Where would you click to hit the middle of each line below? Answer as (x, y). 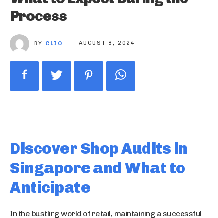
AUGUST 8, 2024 (107, 43)
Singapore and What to (98, 168)
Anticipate (50, 187)
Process (38, 16)
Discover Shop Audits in (99, 148)
